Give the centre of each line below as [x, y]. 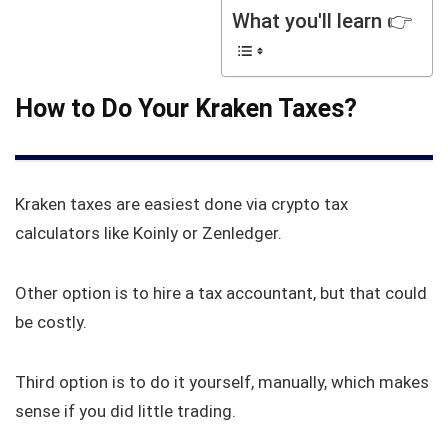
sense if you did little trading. [125, 411]
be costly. [51, 322]
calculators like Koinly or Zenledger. [148, 233]
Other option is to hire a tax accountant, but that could [221, 293]
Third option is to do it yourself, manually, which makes [222, 382]
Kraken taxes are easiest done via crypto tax [181, 204]
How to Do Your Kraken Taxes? [186, 108]
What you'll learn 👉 [322, 21]
